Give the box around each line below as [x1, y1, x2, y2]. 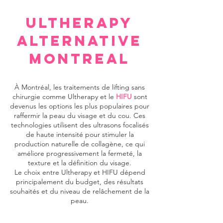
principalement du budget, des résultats [16, 177, 143, 186]
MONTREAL [29, 50, 130, 68]
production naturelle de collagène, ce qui [14, 139, 145, 148]
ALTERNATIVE [17, 32, 142, 50]
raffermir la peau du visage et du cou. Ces [14, 111, 145, 120]
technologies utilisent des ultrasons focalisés [10, 120, 149, 129]
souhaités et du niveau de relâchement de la [10, 187, 149, 196]
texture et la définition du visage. [28, 158, 131, 167]
